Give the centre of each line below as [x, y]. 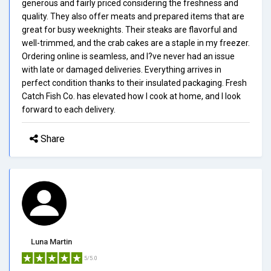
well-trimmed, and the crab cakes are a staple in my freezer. [136, 43]
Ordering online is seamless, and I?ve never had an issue [128, 56]
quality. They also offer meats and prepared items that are [133, 16]
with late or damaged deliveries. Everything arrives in [122, 69]
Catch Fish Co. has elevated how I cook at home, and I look [131, 96]
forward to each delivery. [69, 109]
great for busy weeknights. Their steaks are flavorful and [129, 29]
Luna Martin [51, 241]
